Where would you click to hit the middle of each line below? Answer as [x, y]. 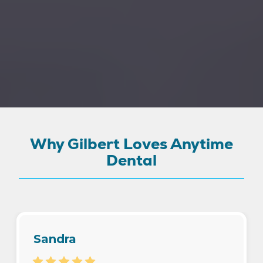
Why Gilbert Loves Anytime [131, 144]
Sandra [55, 239]
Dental [131, 161]
